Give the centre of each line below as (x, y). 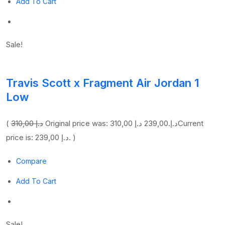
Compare (31, 161)
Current (191, 123)
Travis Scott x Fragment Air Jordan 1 (102, 83)
